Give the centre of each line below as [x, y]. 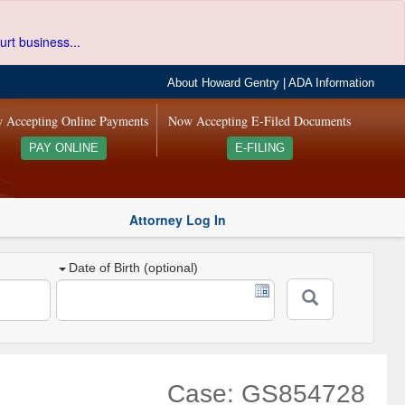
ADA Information [332, 83]
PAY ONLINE [63, 148]
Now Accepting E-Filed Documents [260, 121]
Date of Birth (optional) [134, 268]
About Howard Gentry [224, 83]
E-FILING [259, 148]
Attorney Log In [178, 219]
